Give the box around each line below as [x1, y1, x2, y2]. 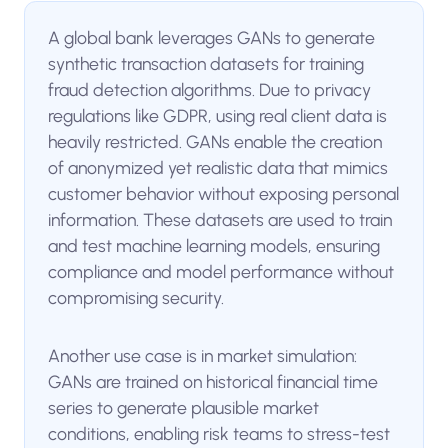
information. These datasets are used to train [48, 209, 393, 231]
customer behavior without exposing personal [48, 183, 400, 205]
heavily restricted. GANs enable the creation [48, 131, 383, 153]
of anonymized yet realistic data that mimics [48, 157, 389, 179]
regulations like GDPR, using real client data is [48, 105, 388, 127]
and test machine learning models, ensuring [48, 235, 381, 257]
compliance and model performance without [48, 261, 395, 283]
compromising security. [48, 287, 225, 309]
